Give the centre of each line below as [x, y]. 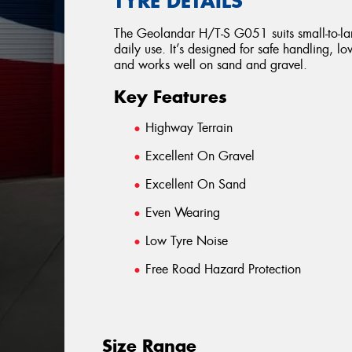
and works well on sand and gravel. [211, 65]
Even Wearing [183, 213]
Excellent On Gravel [200, 156]
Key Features [171, 97]
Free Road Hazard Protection [224, 269]
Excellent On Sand [196, 185]
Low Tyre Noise [187, 241]
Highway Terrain [189, 128]
